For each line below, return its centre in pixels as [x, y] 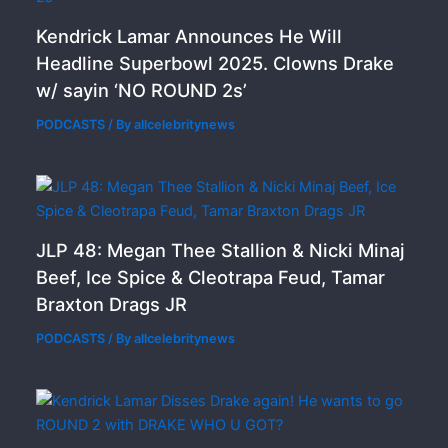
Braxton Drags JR [112, 304]
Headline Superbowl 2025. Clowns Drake [215, 63]
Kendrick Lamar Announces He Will [189, 36]
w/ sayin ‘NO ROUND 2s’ [142, 90]
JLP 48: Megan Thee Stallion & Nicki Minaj [221, 250]
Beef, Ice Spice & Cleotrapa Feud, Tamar [211, 277]
